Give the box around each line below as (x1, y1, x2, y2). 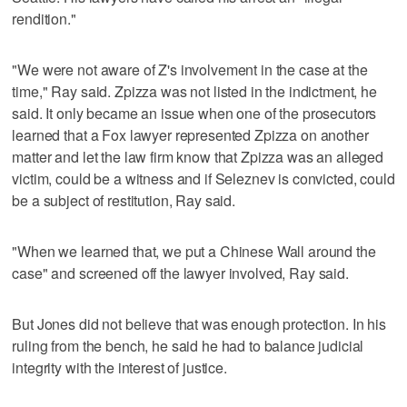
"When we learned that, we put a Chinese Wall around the (12, 240, 376, 262)
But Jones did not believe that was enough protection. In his (12, 313, 386, 334)
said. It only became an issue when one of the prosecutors (12, 102, 377, 124)
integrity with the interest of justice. (12, 356, 227, 378)
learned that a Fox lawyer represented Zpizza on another (12, 124, 369, 145)
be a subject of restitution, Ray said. (12, 189, 236, 211)
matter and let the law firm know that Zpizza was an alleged (12, 145, 384, 167)
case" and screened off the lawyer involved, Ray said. (12, 262, 349, 283)
